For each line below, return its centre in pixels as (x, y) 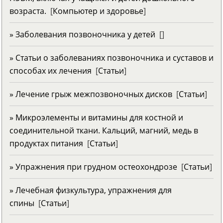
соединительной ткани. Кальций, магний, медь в (104, 130)
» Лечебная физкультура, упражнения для (91, 190)
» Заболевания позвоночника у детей (82, 34)
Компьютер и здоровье (98, 11)
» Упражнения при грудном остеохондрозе (93, 167)
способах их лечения (51, 70)
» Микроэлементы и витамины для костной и (96, 117)
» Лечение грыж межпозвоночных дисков (91, 94)
